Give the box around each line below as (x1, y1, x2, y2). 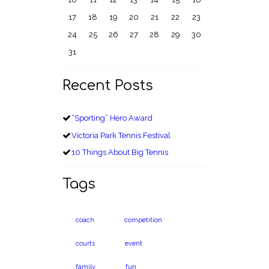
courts (75, 240, 95, 248)
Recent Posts (62, 78, 153, 94)
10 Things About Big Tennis (71, 148, 169, 157)
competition (124, 216, 162, 225)
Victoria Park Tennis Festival (71, 130, 171, 140)
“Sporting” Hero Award (71, 113, 153, 123)
